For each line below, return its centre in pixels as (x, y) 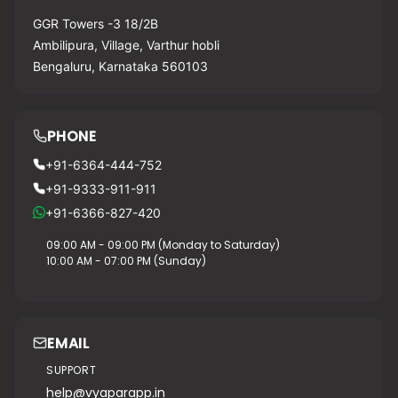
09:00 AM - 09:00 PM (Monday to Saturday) (163, 244)
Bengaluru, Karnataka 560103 (120, 66)
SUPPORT (72, 370)
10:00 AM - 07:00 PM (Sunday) (126, 260)
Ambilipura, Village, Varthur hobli (126, 44)
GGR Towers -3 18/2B (96, 23)
